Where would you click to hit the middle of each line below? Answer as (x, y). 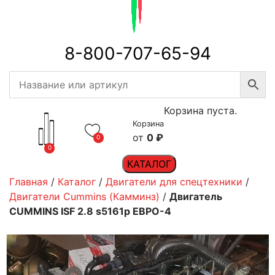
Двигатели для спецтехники (174, 182)
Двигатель (196, 196)
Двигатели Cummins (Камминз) (84, 196)
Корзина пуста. (200, 110)
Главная (29, 182)
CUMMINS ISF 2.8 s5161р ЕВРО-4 (90, 211)
